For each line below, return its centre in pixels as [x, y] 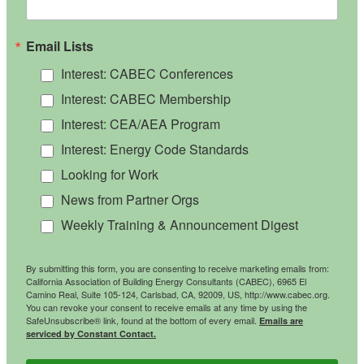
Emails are [281, 320]
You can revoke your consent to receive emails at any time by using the [167, 307]
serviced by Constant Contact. [91, 333]
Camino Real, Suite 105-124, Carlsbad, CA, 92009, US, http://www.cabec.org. [178, 294]
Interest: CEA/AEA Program [141, 123]
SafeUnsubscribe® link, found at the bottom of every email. [143, 320]
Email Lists [60, 45]
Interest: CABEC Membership [146, 98]
